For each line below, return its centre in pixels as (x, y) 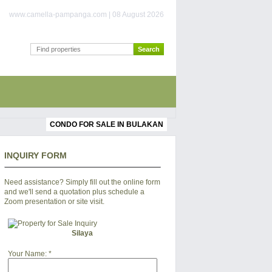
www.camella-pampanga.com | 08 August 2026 (87, 15)
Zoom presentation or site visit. (54, 202)
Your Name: (27, 254)
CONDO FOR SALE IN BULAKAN (107, 124)
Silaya (83, 233)
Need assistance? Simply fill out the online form (82, 182)
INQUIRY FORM (35, 155)
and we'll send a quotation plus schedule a (74, 192)
